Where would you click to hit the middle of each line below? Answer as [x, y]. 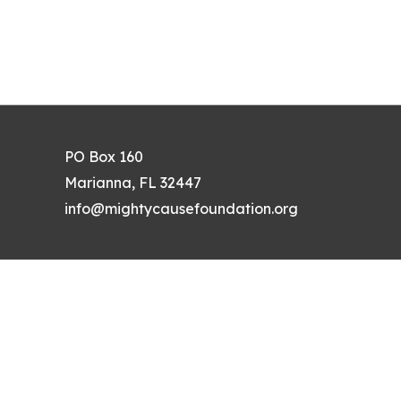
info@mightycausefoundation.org [181, 208]
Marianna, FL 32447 [133, 182]
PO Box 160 [104, 156]
